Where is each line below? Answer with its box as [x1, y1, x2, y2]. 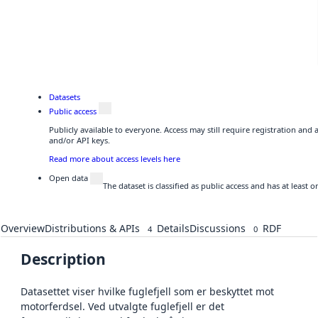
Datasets [49, 91, 80, 102]
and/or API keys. [49, 135, 110, 146]
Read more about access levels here [49, 153, 180, 165]
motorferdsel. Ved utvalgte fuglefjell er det [21, 300, 224, 314]
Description [21, 249, 106, 270]
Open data [49, 172, 88, 183]
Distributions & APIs [45, 221, 140, 236]
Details [157, 221, 190, 236]
